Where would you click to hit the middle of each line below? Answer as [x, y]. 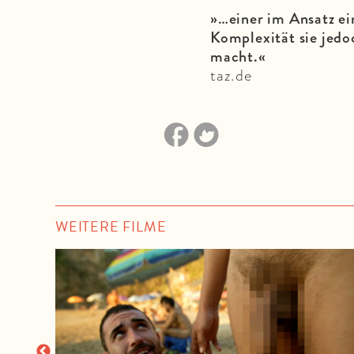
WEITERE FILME [111, 226]
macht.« [238, 56]
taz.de [231, 75]
